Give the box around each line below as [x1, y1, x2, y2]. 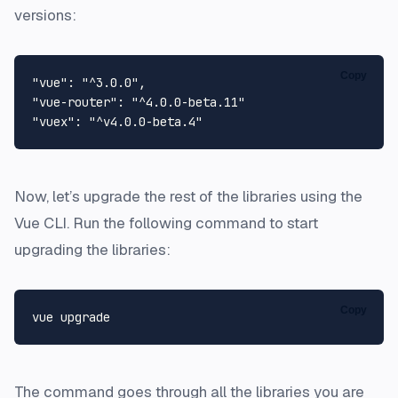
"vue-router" [32, 94, 117, 111]
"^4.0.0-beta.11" [131, 94, 245, 111]
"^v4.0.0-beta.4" [89, 114, 203, 131]
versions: [14, 5, 76, 26]
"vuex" [32, 114, 75, 131]
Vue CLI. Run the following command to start [14, 213, 318, 234]
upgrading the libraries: [14, 240, 171, 260]
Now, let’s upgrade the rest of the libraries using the [14, 187, 362, 207]
